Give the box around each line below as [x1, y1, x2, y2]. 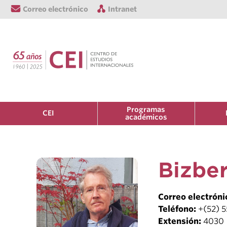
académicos [125, 112, 167, 121]
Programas [127, 105, 166, 113]
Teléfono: [158, 204, 198, 214]
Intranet [108, 5, 137, 14]
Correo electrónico [23, 5, 88, 14]
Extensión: [158, 216, 203, 226]
